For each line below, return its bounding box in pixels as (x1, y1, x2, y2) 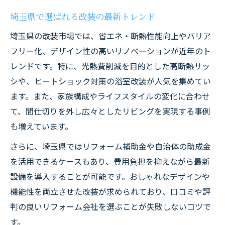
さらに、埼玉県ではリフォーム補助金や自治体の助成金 (10, 140, 211, 152)
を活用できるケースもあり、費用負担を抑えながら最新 (10, 155, 210, 167)
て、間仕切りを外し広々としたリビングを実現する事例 (10, 105, 210, 117)
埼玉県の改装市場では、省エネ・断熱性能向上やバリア (10, 30, 211, 42)
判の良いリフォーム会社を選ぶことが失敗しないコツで (10, 200, 211, 212)
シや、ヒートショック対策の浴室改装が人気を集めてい (10, 75, 211, 87)
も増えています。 (10, 120, 73, 132)
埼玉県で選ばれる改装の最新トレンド (10, 10, 155, 23)
